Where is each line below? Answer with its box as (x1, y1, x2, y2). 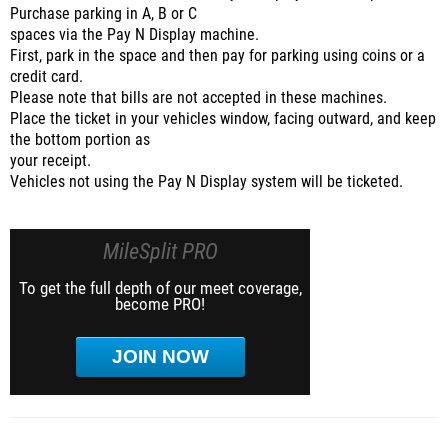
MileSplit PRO (102, 239, 218, 264)
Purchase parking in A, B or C (10, 5, 197, 23)
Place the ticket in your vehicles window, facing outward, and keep (10, 110, 436, 128)
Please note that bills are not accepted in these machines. (10, 89, 387, 107)
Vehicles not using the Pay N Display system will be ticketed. (10, 173, 403, 191)
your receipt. (10, 152, 91, 170)
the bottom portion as (10, 131, 150, 149)
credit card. (10, 68, 83, 86)
